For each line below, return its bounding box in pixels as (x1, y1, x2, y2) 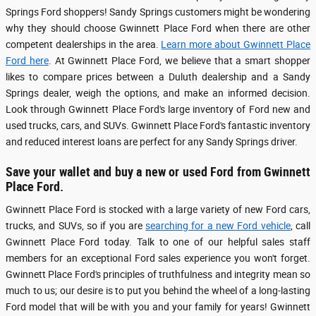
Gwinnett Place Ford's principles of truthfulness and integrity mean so (6, 269, 310, 280)
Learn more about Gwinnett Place (161, 38, 311, 50)
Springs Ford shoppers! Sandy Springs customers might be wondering (6, 6, 310, 18)
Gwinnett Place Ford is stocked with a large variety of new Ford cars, (6, 204, 310, 215)
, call (290, 220, 311, 231)
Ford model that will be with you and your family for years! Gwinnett (6, 301, 310, 312)
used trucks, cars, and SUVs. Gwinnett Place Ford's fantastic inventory (6, 119, 310, 131)
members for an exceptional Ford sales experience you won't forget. (6, 253, 310, 264)
